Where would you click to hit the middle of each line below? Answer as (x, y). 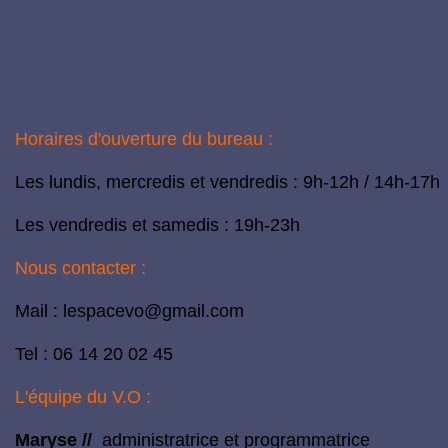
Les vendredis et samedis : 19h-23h (157, 225)
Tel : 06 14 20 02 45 (94, 354)
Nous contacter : (80, 268)
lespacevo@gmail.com (153, 311)
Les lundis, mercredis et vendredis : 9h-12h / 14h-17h (227, 182)
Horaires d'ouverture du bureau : (144, 139)
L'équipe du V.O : (83, 397)
